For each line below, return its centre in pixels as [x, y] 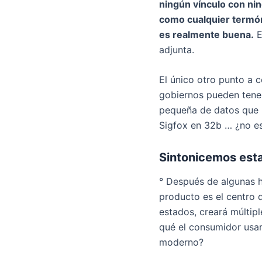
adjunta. [177, 49]
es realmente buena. [206, 34]
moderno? [181, 242]
